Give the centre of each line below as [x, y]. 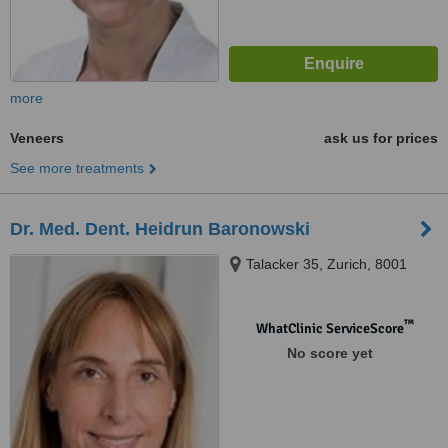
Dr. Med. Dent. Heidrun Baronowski [160, 229]
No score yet [329, 353]
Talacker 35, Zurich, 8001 [326, 264]
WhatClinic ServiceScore [329, 328]
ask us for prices [381, 138]
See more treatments [77, 168]
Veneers [37, 138]
